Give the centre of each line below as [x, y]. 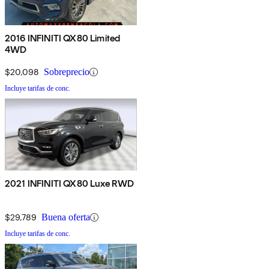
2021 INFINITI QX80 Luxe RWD [70, 184]
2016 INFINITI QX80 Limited [63, 38]
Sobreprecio [67, 72]
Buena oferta [66, 217]
